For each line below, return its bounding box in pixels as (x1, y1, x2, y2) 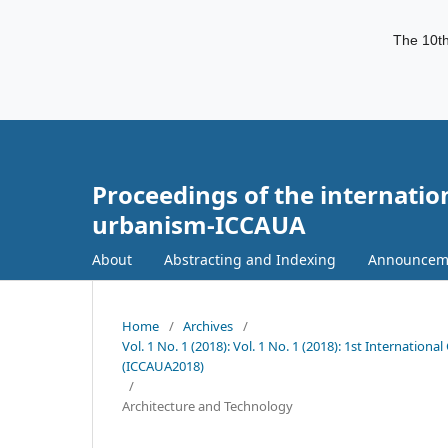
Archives (183, 316, 233, 335)
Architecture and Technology (122, 396, 293, 415)
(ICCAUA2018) (122, 356, 204, 375)
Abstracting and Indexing (164, 249, 336, 269)
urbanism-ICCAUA (92, 208, 306, 241)
